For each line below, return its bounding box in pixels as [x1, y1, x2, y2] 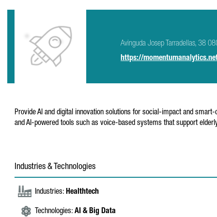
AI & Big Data [75, 208, 116, 216]
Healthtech [66, 188, 99, 196]
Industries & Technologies [15, 163, 95, 171]
